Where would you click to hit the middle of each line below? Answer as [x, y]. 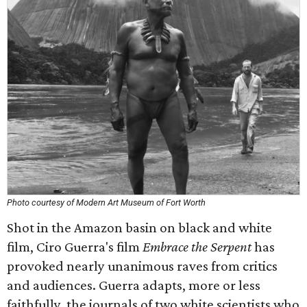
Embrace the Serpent [196, 247]
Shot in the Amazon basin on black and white [139, 228]
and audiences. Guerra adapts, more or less [134, 285]
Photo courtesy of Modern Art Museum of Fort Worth [106, 202]
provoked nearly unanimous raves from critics [142, 266]
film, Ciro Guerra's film [73, 247]
